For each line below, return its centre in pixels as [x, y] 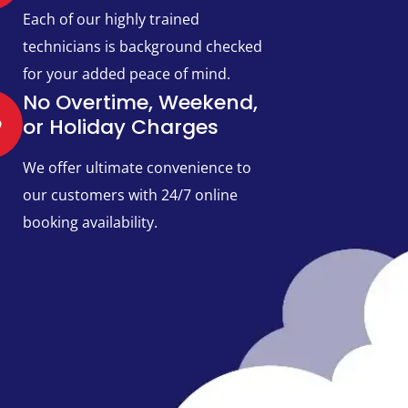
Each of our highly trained [111, 20]
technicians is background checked [142, 47]
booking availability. [90, 223]
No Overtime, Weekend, [140, 103]
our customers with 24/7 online [130, 195]
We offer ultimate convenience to [137, 168]
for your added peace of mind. [126, 74]
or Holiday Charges [120, 127]
